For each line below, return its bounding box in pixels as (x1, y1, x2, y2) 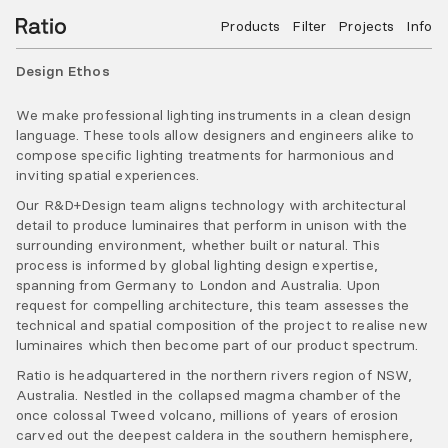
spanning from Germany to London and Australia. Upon (16, 276, 381, 294)
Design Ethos (16, 62, 110, 80)
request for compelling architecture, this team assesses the (16, 296, 410, 314)
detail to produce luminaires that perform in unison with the (16, 216, 408, 234)
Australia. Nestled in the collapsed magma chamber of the (16, 386, 401, 404)
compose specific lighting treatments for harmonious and (16, 146, 394, 164)
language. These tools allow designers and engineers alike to (16, 126, 415, 144)
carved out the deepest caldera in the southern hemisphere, (16, 426, 414, 444)
